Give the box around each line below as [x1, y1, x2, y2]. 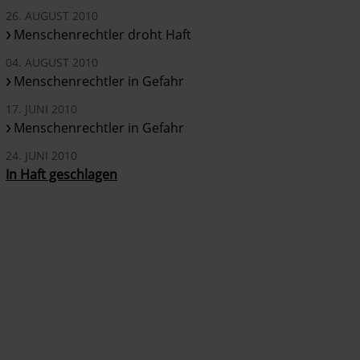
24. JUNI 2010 [6, 148, 78, 164]
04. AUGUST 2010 [6, 55, 99, 71]
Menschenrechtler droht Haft [14, 26, 192, 44]
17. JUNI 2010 [6, 101, 78, 117]
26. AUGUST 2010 [6, 8, 99, 24]
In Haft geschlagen [6, 166, 118, 184]
